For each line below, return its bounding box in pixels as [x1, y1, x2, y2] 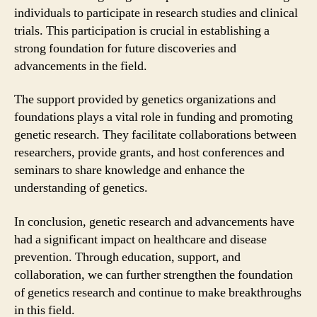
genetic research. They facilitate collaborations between [14, 127, 296, 143]
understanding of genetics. [14, 180, 148, 196]
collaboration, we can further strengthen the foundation [14, 266, 293, 283]
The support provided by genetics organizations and [14, 91, 276, 108]
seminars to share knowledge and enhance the [14, 162, 245, 178]
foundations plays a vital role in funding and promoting [14, 109, 293, 125]
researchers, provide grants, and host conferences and [14, 144, 284, 161]
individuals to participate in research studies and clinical [14, 4, 298, 21]
